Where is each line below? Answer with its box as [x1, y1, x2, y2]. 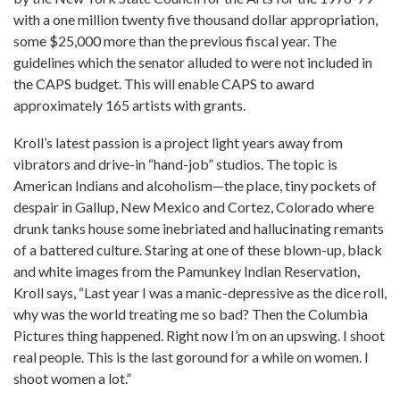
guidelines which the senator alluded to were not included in [13, 54, 372, 71]
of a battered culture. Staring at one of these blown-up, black [13, 241, 382, 258]
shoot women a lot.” [13, 370, 131, 387]
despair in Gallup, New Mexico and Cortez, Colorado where [13, 198, 374, 215]
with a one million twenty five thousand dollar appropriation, [13, 11, 378, 28]
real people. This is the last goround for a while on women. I [13, 348, 369, 365]
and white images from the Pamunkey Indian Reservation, [13, 262, 360, 279]
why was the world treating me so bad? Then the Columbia [13, 305, 368, 322]
